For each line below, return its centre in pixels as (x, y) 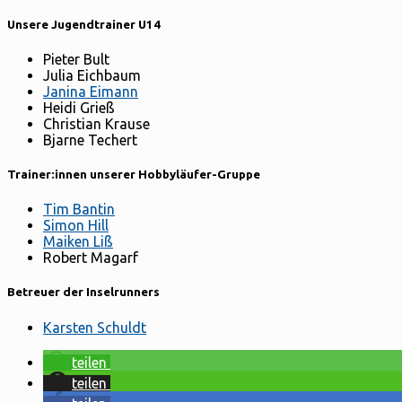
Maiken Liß (78, 242)
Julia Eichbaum (92, 75)
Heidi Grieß (79, 107)
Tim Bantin (79, 210)
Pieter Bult (76, 59)
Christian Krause (96, 123)
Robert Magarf (91, 258)
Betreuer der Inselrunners (83, 293)
